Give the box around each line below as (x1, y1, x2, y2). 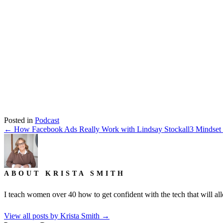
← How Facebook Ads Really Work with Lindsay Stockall (4, 124, 190, 133)
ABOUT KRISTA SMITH (4, 169, 125, 177)
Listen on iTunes (162, 55, 215, 64)
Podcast (35, 115, 59, 124)
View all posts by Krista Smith (4, 211, 102, 220)
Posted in (4, 115, 35, 124)
